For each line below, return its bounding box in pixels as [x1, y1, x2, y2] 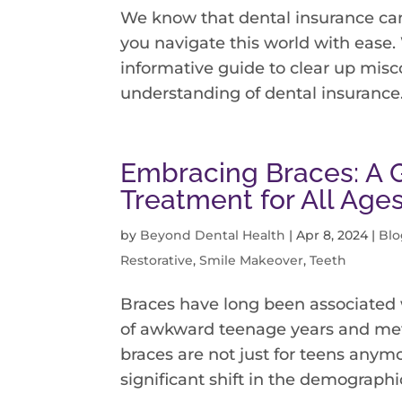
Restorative [120, 252, 194, 269]
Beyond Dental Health [140, 227, 286, 244]
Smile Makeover [199, 252, 304, 269]
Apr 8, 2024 [296, 227, 369, 244]
